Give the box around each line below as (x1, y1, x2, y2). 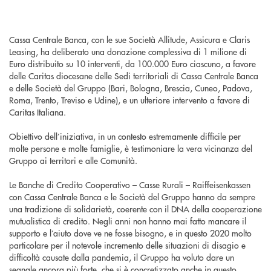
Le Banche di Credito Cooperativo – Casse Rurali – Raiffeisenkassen (9, 178, 250, 191)
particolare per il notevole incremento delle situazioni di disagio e (9, 239, 246, 252)
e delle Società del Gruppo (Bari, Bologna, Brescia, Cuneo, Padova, (9, 82, 252, 94)
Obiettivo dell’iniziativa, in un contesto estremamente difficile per (9, 130, 241, 143)
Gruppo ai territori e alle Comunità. (9, 154, 140, 167)
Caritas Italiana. (9, 106, 66, 119)
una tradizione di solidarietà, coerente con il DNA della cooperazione (9, 203, 262, 215)
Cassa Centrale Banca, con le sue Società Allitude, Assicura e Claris (9, 33, 250, 46)
